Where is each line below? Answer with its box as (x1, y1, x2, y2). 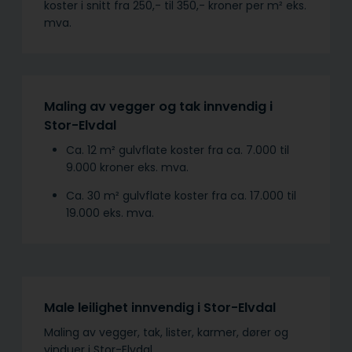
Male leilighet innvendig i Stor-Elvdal (44, 298, 276, 317)
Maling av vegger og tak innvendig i (44, 97, 273, 115)
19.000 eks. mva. (66, 204, 154, 221)
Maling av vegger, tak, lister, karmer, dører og (44, 324, 288, 340)
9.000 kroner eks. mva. (66, 159, 189, 175)
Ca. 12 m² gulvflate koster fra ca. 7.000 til (66, 141, 289, 158)
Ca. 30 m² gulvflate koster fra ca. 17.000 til (66, 187, 296, 203)
